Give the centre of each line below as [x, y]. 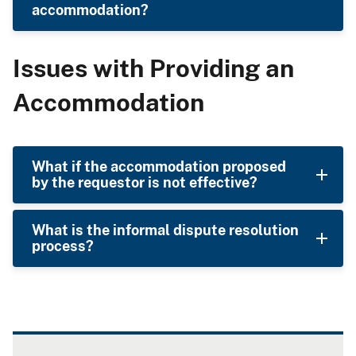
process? [63, 246]
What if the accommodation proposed [159, 167]
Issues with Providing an [153, 68]
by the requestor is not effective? [145, 183]
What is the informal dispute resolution [165, 230]
